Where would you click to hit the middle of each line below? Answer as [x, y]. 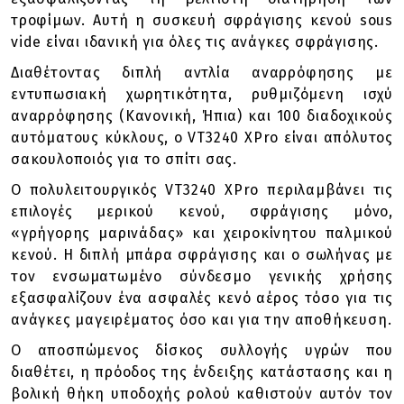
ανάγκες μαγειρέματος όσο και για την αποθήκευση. [202, 320]
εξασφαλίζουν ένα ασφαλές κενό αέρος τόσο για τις [202, 298]
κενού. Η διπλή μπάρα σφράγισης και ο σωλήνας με [202, 255]
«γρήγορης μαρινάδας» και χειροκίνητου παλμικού [202, 233]
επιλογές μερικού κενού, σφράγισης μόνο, [202, 211]
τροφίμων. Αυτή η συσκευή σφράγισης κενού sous [202, 20]
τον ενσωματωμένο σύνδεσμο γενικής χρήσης [202, 276]
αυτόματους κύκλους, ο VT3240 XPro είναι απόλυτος [202, 138]
